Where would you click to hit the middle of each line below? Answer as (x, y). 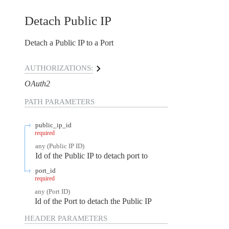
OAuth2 (37, 83)
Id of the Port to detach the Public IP (93, 201)
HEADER (40, 219)
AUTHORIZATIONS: (59, 68)
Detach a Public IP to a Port (69, 42)
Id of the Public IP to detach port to (91, 155)
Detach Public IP (68, 20)
